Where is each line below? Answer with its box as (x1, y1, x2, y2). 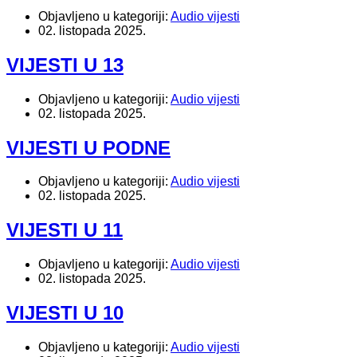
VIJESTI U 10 (6, 302, 124, 324)
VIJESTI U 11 (6, 219, 123, 241)
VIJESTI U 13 (6, 53, 124, 76)
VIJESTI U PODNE (6, 136, 171, 159)
